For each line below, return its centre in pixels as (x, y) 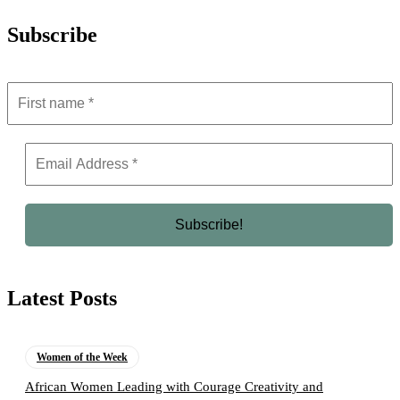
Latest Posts (62, 299)
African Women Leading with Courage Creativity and (174, 387)
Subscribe (52, 35)
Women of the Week (82, 358)
